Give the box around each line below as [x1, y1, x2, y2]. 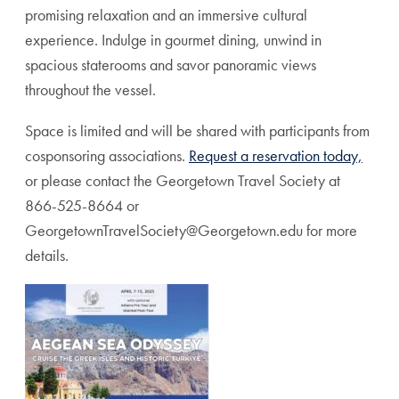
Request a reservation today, [189, 145, 362, 166]
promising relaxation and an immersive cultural [25, 4, 307, 25]
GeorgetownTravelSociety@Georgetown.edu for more [25, 220, 357, 240]
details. [25, 245, 69, 265]
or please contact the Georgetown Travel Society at [25, 170, 340, 191]
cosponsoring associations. [25, 145, 189, 166]
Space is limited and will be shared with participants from [25, 120, 370, 141]
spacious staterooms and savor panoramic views [25, 54, 316, 75]
